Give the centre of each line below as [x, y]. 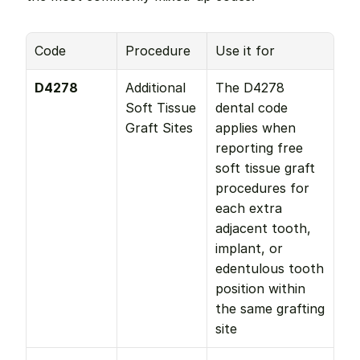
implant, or [249, 248]
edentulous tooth [270, 268]
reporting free [259, 148]
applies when [256, 128]
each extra [249, 208]
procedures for [262, 188]
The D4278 [250, 88]
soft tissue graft [265, 168]
